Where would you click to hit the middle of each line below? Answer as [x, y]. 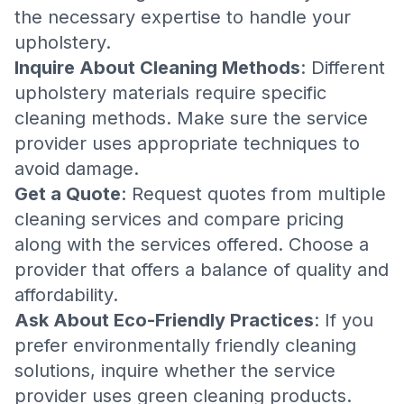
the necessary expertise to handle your [183, 17]
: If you [344, 320]
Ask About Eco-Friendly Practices [164, 320]
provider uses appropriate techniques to [187, 143]
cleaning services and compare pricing [179, 219]
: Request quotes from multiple [253, 194]
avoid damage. [77, 169]
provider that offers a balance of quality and [202, 270]
